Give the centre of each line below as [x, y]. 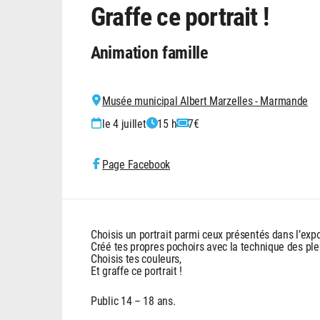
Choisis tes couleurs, [136, 259]
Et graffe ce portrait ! [137, 271]
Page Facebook [136, 164]
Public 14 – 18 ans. [133, 301]
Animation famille [149, 52]
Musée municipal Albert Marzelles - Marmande [205, 101]
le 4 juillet [124, 124]
